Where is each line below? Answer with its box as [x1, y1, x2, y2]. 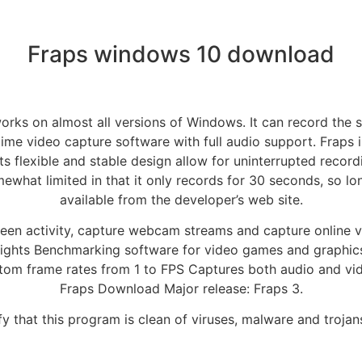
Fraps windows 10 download [27, 40, 335, 69]
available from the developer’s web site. [59, 191, 303, 208]
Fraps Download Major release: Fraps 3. [59, 280, 303, 297]
